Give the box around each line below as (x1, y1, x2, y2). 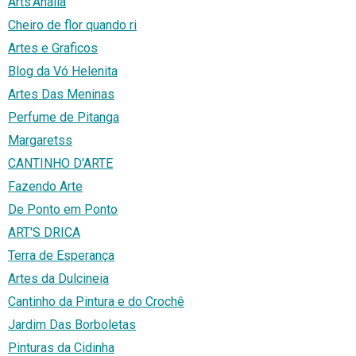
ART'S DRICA (8, 225, 80, 241)
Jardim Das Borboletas (8, 317, 136, 333)
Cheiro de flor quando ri (8, 17, 137, 33)
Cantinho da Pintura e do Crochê (8, 294, 184, 310)
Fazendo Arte (8, 179, 83, 195)
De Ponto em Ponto (8, 202, 118, 218)
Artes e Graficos (8, 41, 98, 56)
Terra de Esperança (8, 248, 114, 264)
